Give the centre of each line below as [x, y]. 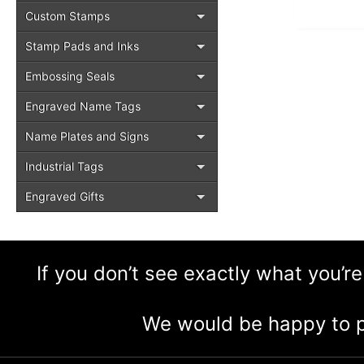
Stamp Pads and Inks [82, 46]
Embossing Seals [70, 76]
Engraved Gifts [65, 196]
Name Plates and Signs [87, 136]
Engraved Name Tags [83, 106]
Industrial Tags [64, 166]
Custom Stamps [67, 16]
